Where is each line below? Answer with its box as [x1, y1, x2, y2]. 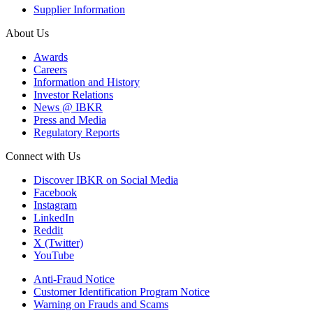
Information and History [34, 75, 140, 88]
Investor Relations [34, 88, 113, 101]
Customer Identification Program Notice [34, 285, 210, 298]
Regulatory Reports [34, 126, 119, 138]
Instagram [34, 198, 77, 211]
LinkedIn [34, 211, 74, 224]
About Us [6, 27, 49, 39]
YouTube [34, 249, 74, 261]
